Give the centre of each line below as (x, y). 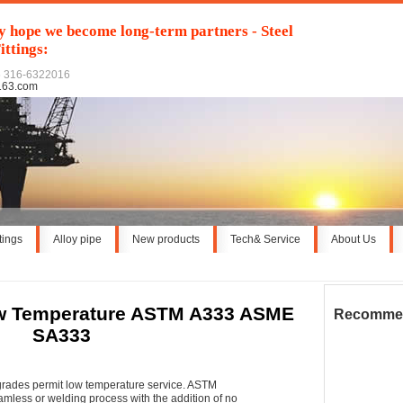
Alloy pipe (77, 239)
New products (166, 239)
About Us (354, 239)
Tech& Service (265, 239)
